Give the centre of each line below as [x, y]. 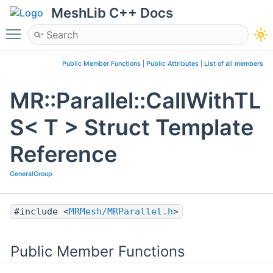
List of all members [234, 64]
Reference [63, 154]
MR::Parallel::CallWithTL [135, 101]
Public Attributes [172, 64]
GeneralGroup [31, 174]
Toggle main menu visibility [90, 29]
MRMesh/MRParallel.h [121, 212]
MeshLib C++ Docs [112, 13]
